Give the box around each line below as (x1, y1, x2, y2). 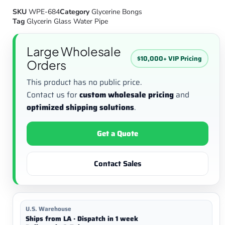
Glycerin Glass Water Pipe (27, 17, 108, 26)
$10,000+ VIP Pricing (137, 53, 202, 64)
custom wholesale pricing (79, 88, 174, 101)
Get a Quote (97, 127, 138, 140)
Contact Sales (93, 157, 142, 170)
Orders (27, 57, 66, 72)
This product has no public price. (27, 76, 142, 88)
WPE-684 (29, 7, 60, 17)
